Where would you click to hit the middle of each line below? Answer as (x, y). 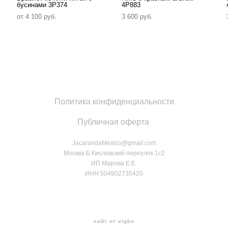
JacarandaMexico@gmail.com (114, 143)
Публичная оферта (113, 122)
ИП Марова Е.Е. (114, 164)
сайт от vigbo (114, 221)
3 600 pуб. (137, 17)
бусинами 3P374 (42, 5)
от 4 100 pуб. (37, 17)
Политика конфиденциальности (114, 102)
